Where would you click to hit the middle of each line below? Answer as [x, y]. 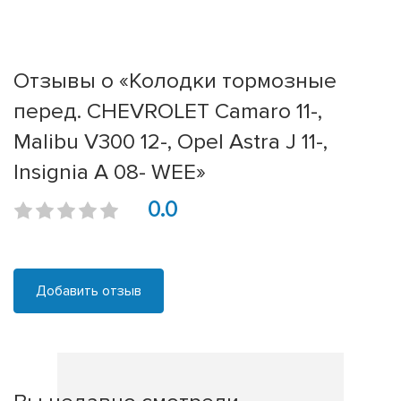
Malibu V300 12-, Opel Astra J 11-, [171, 142]
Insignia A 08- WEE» [110, 172]
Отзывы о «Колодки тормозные [175, 81]
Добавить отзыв [89, 291]
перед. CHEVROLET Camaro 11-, [168, 111]
